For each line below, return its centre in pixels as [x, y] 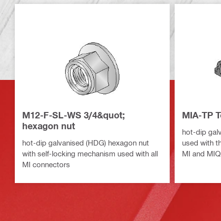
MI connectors [46, 164]
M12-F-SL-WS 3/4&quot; [74, 115]
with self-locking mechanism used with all [90, 153]
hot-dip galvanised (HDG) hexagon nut [86, 142]
